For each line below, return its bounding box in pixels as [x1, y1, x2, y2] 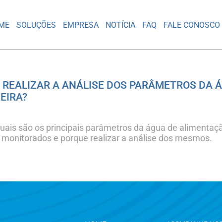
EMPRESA [63, 20, 99, 30]
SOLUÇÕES [16, 20, 56, 30]
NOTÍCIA [106, 20, 136, 30]
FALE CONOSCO [164, 20, 221, 30]
